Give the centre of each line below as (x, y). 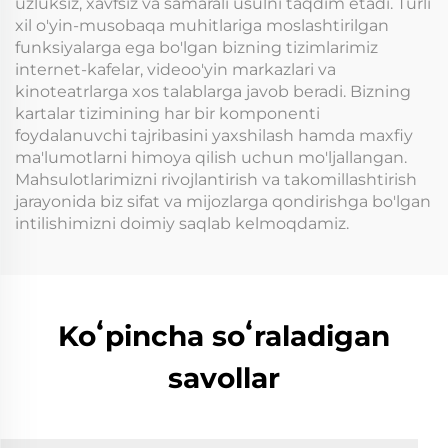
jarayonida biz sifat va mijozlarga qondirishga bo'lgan (223, 202)
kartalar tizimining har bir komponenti (167, 114)
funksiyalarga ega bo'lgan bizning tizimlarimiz (196, 48)
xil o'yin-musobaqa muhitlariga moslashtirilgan (202, 26)
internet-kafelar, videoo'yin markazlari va (175, 70)
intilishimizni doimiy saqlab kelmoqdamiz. (182, 224)
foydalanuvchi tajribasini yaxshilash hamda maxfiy (214, 136)
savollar (224, 378)
